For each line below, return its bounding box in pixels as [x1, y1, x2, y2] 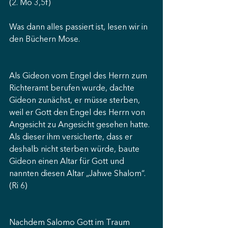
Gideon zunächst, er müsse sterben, [9, 97, 142, 105]
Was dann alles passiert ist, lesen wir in [9, 23, 150, 32]
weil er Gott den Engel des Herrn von [9, 109, 147, 117]
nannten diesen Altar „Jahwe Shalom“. [9, 170, 148, 178]
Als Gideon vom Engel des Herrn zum [9, 72, 149, 80]
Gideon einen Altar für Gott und [9, 158, 126, 166]
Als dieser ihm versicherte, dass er [9, 133, 134, 141]
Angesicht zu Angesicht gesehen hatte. [9, 121, 152, 129]
